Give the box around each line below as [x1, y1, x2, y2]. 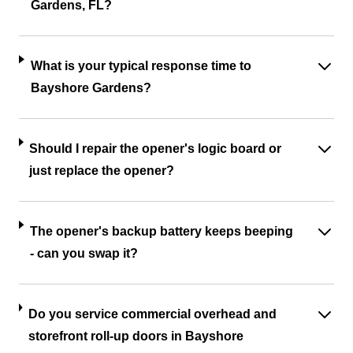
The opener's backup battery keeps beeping [29, 225, 293, 238]
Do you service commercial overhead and [28, 307, 277, 321]
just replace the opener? [29, 164, 175, 177]
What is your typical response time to [30, 59, 251, 72]
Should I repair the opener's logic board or [29, 142, 282, 155]
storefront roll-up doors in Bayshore [28, 329, 243, 343]
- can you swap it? [29, 247, 138, 260]
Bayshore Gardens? [30, 81, 151, 95]
